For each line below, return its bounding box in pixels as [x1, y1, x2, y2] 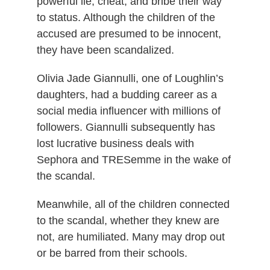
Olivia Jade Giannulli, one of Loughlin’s [36, 72, 224, 84]
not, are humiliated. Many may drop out [36, 230, 225, 243]
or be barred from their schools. [36, 246, 187, 259]
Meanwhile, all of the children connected [36, 198, 230, 210]
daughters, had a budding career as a [36, 88, 217, 101]
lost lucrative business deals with [36, 137, 194, 149]
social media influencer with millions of [36, 104, 221, 117]
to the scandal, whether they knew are [36, 214, 219, 227]
